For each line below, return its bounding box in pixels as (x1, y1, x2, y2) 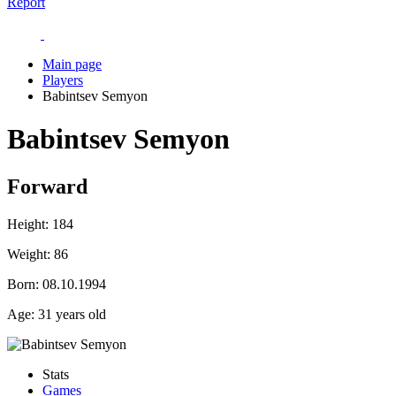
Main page (42, 57, 102, 72)
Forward (7, 174, 88, 198)
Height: (7, 216, 49, 232)
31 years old (34, 306, 106, 322)
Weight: (7, 246, 50, 262)
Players (42, 72, 83, 88)
